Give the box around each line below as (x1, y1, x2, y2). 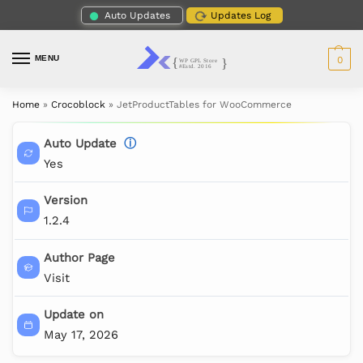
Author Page (43, 250, 115, 265)
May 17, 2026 (43, 327, 118, 343)
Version (43, 193, 88, 208)
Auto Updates (104, 9, 170, 21)
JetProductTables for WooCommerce (117, 99, 292, 111)
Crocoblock (51, 99, 105, 111)
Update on (43, 307, 104, 322)
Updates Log (210, 9, 271, 21)
